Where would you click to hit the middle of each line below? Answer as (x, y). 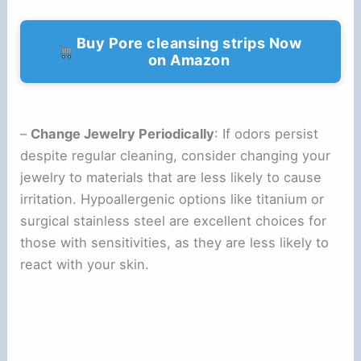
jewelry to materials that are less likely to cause (171, 177)
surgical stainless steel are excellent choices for (174, 220)
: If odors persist (267, 133)
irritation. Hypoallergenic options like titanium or (172, 199)
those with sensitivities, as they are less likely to (175, 242)
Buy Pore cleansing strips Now (189, 43)
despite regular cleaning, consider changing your (176, 155)
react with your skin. (85, 264)
